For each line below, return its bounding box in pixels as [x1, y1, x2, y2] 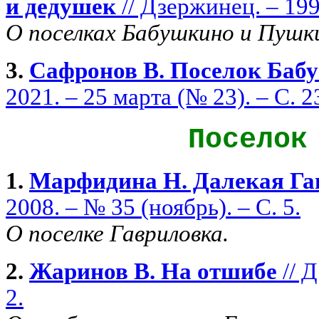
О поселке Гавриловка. [6, 220, 229, 246]
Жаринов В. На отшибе [29, 258, 277, 284]
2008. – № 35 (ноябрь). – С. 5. [6, 194, 300, 220]
